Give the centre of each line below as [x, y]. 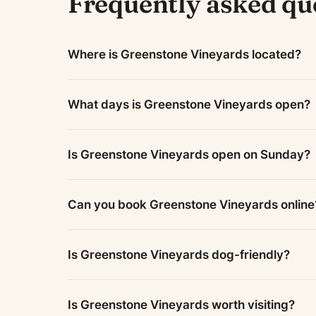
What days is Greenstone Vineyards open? [189, 104]
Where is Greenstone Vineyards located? [184, 54]
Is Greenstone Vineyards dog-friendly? [179, 255]
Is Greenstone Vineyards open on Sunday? [189, 154]
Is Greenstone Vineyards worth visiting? [181, 305]
